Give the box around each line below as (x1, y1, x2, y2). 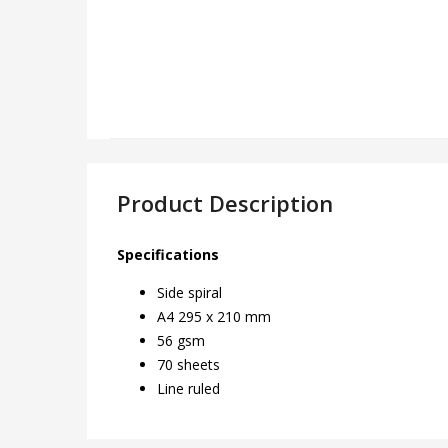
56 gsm (157, 331, 205, 350)
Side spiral (157, 283, 222, 302)
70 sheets (157, 355, 220, 374)
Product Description (117, 188, 333, 218)
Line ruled (157, 379, 220, 398)
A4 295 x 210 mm (157, 307, 271, 326)
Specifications (117, 245, 219, 264)
